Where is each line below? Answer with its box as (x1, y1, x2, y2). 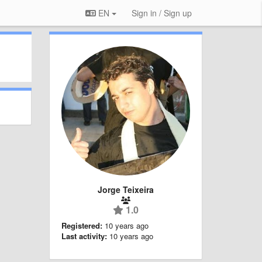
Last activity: (61, 230, 107, 242)
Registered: (61, 219, 102, 231)
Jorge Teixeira (97, 183, 154, 195)
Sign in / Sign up (132, 7, 192, 19)
